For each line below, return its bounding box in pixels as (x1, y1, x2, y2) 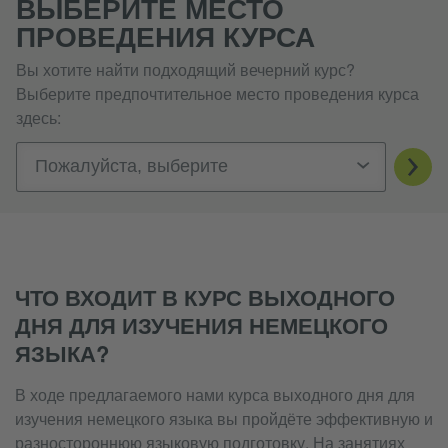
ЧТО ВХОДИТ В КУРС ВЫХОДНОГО (15, 281, 395, 313)
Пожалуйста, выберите (35, 156, 228, 176)
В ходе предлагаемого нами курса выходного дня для (15, 383, 415, 406)
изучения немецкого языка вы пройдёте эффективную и (15, 407, 433, 430)
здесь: (16, 106, 61, 129)
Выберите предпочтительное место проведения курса (16, 82, 419, 105)
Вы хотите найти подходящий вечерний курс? (16, 58, 355, 81)
